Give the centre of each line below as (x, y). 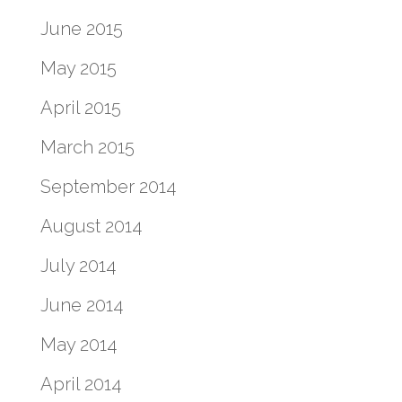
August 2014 (91, 226)
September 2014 (108, 187)
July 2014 (78, 266)
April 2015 (80, 108)
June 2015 (81, 29)
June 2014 (81, 305)
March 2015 (87, 147)
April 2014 (80, 384)
